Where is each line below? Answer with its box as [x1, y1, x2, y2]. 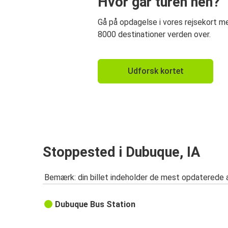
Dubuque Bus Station [55, 199, 136, 210]
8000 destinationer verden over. [98, 30, 211, 40]
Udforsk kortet [127, 66, 184, 76]
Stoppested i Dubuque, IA [43, 144, 200, 160]
